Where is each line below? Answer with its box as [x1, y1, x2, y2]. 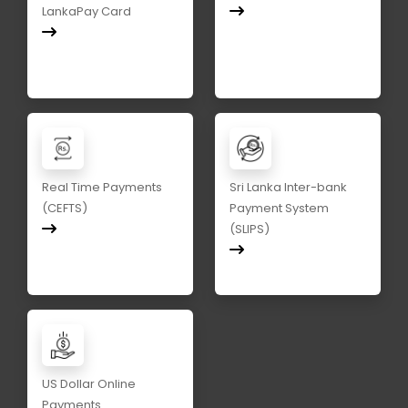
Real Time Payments [42, 178, 162, 197]
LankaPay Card [42, 3, 131, 21]
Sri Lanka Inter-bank [229, 178, 347, 197]
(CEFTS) [42, 199, 87, 218]
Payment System [229, 199, 329, 218]
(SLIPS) [229, 220, 270, 239]
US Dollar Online [42, 375, 136, 393]
